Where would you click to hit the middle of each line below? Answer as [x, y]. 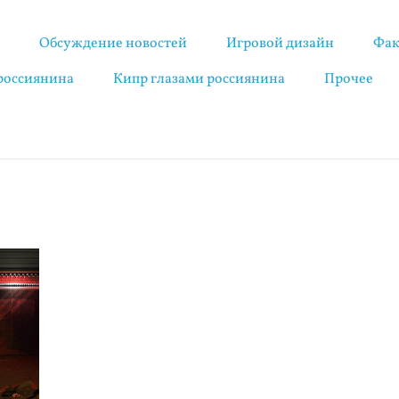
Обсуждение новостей [114, 44]
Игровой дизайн [281, 44]
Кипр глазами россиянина [199, 79]
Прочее [349, 79]
